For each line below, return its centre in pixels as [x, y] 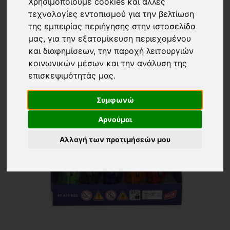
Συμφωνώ [115, 100]
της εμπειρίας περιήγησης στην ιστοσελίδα [112, 26]
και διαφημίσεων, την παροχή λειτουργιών [111, 51]
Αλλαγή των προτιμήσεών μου [115, 139]
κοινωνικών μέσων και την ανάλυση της [108, 63]
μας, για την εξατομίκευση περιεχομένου [110, 39]
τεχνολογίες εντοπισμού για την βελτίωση [111, 14]
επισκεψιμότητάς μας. [72, 76]
